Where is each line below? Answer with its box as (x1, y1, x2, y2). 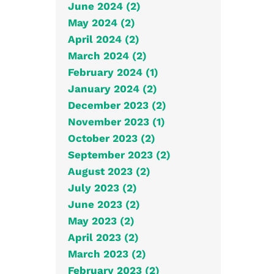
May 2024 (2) (68, 16, 135, 29)
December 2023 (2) (68, 98, 166, 111)
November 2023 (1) (68, 115, 165, 128)
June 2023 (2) (68, 198, 140, 210)
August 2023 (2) (68, 165, 150, 177)
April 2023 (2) (68, 231, 139, 243)
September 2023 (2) (68, 148, 171, 161)
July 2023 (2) (68, 181, 137, 194)
